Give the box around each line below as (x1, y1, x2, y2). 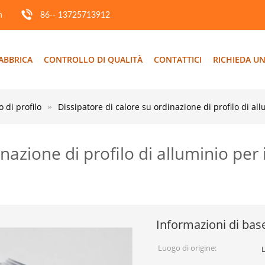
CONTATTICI (154, 54, 202, 65)
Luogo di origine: (158, 243, 216, 253)
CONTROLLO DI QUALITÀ (44, 54, 143, 65)
